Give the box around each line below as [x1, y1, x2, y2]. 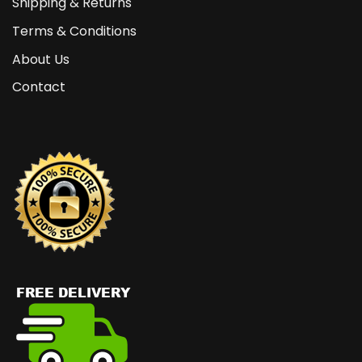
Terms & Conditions [12, 21, 137, 40]
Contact [12, 78, 65, 97]
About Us [12, 49, 69, 69]
